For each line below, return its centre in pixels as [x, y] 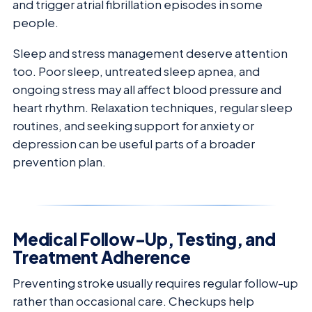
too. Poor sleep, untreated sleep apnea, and [136, 72]
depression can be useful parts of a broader [134, 144]
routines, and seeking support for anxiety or [133, 126]
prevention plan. [59, 162]
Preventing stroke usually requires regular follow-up [155, 283]
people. [36, 22]
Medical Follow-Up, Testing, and [144, 239]
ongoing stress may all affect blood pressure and [147, 90]
